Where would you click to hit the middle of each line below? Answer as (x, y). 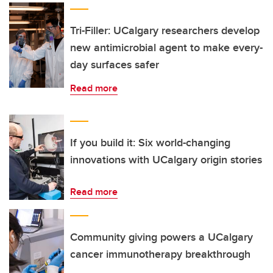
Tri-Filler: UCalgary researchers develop (165, 30)
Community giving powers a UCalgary (161, 237)
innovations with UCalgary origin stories (166, 160)
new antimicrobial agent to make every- (166, 48)
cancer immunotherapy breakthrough (160, 254)
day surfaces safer (115, 65)
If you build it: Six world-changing (150, 143)
